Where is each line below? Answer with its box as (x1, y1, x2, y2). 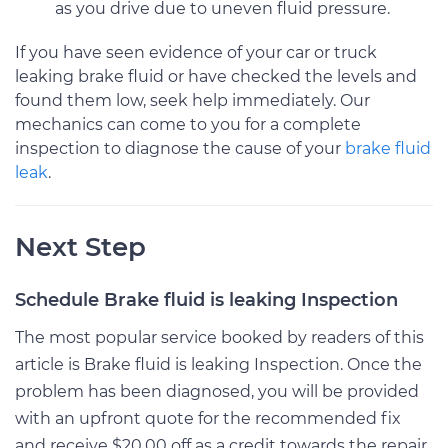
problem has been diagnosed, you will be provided (15, 381, 419, 401)
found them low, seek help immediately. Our (15, 90, 370, 110)
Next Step (15, 230, 146, 263)
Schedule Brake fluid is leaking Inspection (15, 288, 398, 311)
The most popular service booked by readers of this (15, 327, 424, 347)
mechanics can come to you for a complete (15, 114, 361, 134)
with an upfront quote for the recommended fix (15, 408, 401, 428)
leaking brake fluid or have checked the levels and (15, 66, 417, 86)
